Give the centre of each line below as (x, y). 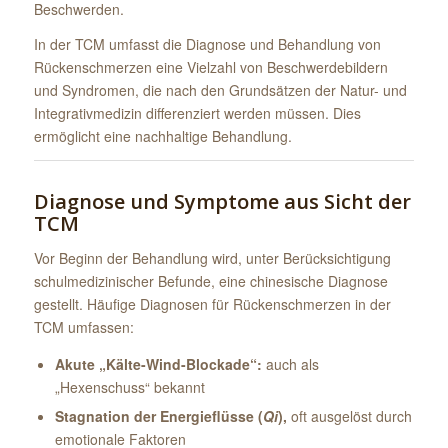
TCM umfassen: (83, 326)
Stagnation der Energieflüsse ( (158, 416)
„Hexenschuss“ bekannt (129, 387)
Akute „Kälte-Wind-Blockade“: (158, 364)
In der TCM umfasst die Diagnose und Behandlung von (207, 43)
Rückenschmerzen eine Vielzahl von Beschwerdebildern (210, 66)
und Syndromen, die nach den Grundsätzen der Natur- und (220, 89)
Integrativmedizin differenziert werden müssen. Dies (197, 112)
